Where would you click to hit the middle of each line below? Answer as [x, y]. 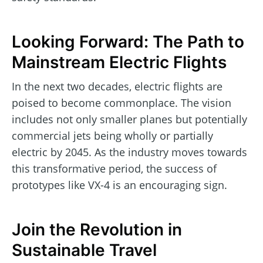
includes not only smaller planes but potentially [129, 119]
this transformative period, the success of [114, 168]
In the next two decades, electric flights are [117, 86]
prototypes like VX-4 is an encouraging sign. [119, 185]
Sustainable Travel [84, 250]
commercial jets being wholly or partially [112, 135]
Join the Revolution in [97, 230]
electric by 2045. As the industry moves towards [129, 152]
